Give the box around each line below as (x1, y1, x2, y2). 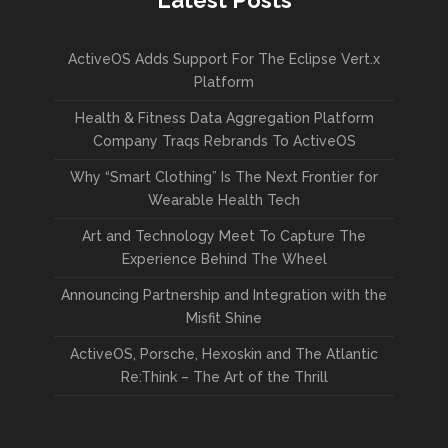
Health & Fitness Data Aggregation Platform (74, 110, 374, 126)
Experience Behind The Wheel (121, 251, 327, 267)
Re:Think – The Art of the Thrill (120, 369, 328, 385)
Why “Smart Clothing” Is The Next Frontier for (70, 169, 378, 185)
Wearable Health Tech (148, 192, 300, 208)
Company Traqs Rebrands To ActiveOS (92, 133, 356, 149)
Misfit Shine (186, 310, 262, 326)
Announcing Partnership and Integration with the (61, 287, 387, 303)
